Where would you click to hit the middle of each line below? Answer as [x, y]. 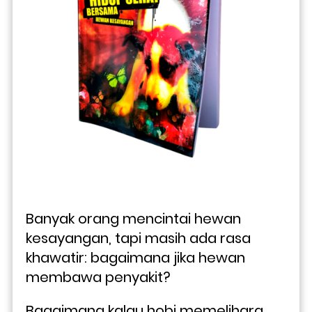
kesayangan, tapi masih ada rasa [138, 238]
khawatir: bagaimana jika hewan [135, 257]
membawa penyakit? [100, 277]
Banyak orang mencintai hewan [133, 218]
